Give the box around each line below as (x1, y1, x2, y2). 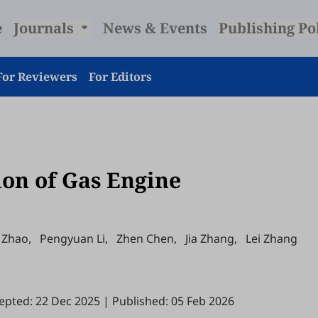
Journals (13, 18, 77, 38)
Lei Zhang (246, 231, 297, 246)
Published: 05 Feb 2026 (112, 293, 234, 309)
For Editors (89, 69, 152, 84)
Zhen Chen (116, 231, 174, 246)
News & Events (102, 18, 207, 38)
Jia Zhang (185, 231, 234, 246)
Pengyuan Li (40, 231, 105, 246)
